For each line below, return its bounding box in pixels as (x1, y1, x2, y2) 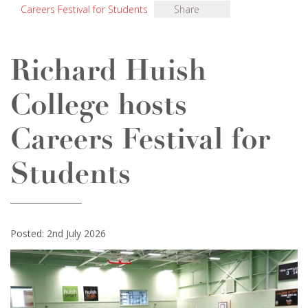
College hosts (10, 92, 187, 122)
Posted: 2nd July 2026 (10, 227, 106, 240)
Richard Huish (10, 58, 206, 87)
